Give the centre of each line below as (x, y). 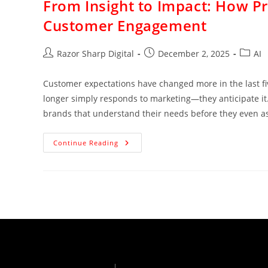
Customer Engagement (125, 25)
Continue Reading (86, 143)
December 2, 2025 (194, 54)
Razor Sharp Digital (95, 54)
